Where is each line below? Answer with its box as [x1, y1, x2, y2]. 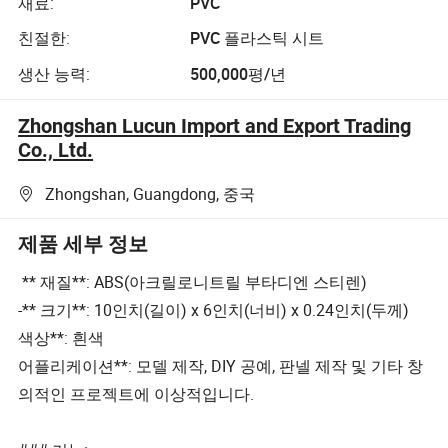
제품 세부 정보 [18, 232, 149, 257]
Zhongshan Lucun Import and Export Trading [18, 113, 412, 138]
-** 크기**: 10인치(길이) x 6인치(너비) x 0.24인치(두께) [18, 298, 410, 321]
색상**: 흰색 [18, 326, 105, 349]
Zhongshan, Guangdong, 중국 [45, 183, 256, 206]
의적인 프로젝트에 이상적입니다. [18, 382, 255, 405]
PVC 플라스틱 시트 [189, 27, 324, 50]
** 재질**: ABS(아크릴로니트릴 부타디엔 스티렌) [18, 270, 368, 293]
